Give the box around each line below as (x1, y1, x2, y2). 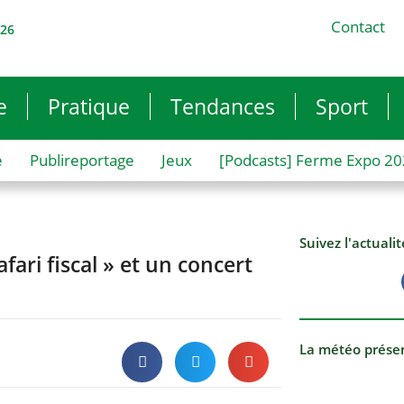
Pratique (48, 92, 130, 121)
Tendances (170, 92, 275, 121)
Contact (330, 16, 385, 37)
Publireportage (30, 150, 134, 170)
